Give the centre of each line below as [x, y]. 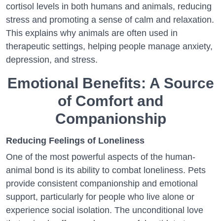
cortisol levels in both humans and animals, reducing [109, 6]
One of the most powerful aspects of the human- [101, 157]
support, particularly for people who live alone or [100, 197]
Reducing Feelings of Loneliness [75, 141]
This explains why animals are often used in [92, 33]
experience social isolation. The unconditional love [105, 210]
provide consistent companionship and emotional [102, 184]
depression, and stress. [52, 60]
